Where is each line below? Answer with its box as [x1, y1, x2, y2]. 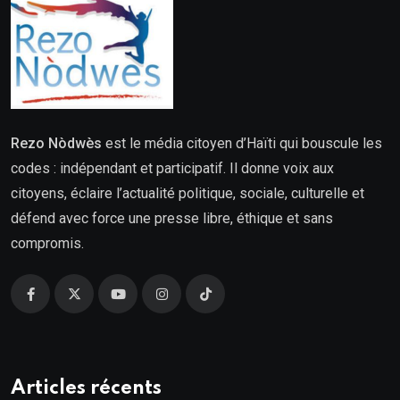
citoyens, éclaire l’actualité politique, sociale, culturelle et [11, 185, 364, 203]
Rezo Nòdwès [11, 135, 102, 153]
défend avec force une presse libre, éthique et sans [11, 210, 333, 228]
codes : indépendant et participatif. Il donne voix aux [11, 160, 334, 178]
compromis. [11, 235, 84, 253]
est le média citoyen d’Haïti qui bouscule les [102, 135, 382, 153]
